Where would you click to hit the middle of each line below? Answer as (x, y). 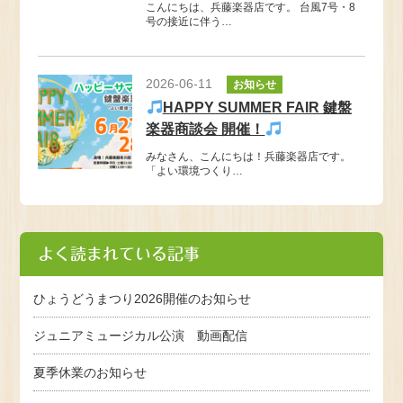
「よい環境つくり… (195, 170)
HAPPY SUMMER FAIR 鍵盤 (257, 107)
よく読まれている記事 (119, 253)
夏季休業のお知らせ (90, 372)
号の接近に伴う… (189, 21)
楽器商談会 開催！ (206, 129)
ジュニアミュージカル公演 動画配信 (141, 335)
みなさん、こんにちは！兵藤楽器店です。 (249, 156)
